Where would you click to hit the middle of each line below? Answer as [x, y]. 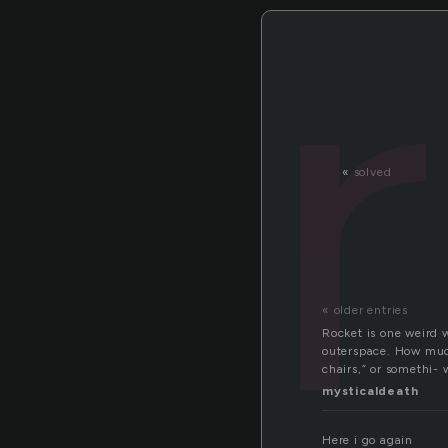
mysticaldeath [370, 391]
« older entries [365, 310]
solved [372, 172]
